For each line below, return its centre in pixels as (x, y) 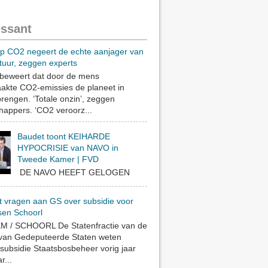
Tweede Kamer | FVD (58, 159)
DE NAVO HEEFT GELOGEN (73, 172)
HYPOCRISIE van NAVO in (68, 148)
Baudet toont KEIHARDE (63, 137)
